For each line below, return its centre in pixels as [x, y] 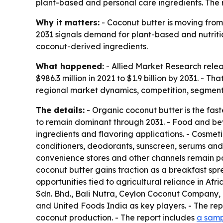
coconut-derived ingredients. [92, 47]
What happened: [70, 66]
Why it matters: [68, 23]
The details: [60, 110]
